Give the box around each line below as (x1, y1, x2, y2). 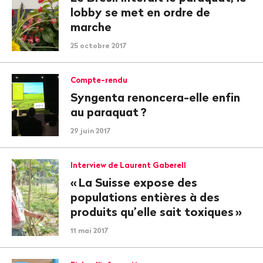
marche (70, 19, 112, 34)
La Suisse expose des (79, 175, 197, 190)
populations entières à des (70, 190, 220, 204)
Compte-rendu (70, 75, 127, 85)
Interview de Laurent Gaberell (70, 160, 186, 170)
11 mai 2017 (70, 226, 109, 235)
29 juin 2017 (70, 126, 111, 135)
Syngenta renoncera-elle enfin (70, 90, 240, 104)
